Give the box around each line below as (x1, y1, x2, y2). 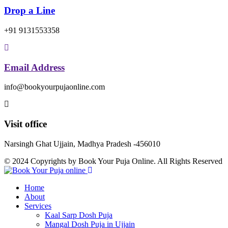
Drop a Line (4, 5, 55, 16)
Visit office (4, 119, 47, 130)
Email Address (4, 62, 65, 73)
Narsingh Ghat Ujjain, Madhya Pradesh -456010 (4, 139, 160, 148)
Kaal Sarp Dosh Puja (45, 210, 112, 219)
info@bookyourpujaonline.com (4, 82, 105, 92)
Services (24, 201, 51, 210)
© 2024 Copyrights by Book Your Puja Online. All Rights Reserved (4, 156, 222, 165)
